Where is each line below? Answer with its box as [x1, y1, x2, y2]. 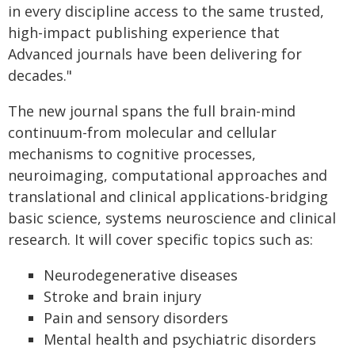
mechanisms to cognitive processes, [8, 144, 256, 163]
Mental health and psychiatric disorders [44, 330, 316, 349]
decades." [8, 66, 72, 85]
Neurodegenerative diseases [44, 265, 238, 284]
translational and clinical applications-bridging [8, 187, 328, 206]
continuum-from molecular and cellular [8, 123, 277, 142]
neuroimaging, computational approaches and [8, 166, 327, 185]
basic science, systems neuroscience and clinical [8, 208, 336, 227]
